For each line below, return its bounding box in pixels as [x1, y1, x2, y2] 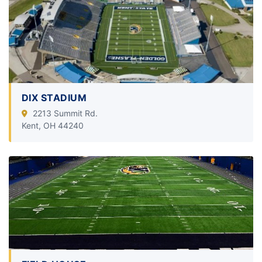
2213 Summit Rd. [30, 108, 98, 118]
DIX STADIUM [22, 91, 87, 104]
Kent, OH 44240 [22, 120, 84, 130]
